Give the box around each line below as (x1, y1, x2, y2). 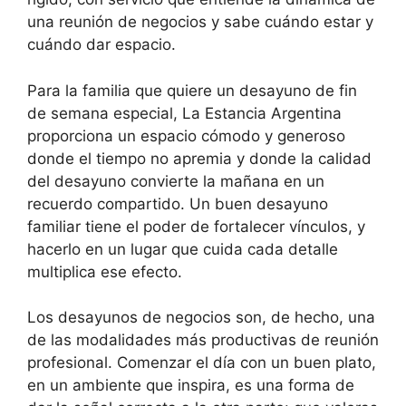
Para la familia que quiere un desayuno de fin (27, 81, 357, 100)
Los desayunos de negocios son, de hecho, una (27, 308, 375, 327)
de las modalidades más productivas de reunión (27, 331, 379, 350)
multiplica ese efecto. (27, 262, 182, 281)
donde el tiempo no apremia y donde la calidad (27, 149, 372, 168)
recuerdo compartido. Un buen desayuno (27, 194, 328, 213)
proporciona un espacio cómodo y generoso (27, 126, 345, 145)
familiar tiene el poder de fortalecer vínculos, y (27, 217, 365, 236)
